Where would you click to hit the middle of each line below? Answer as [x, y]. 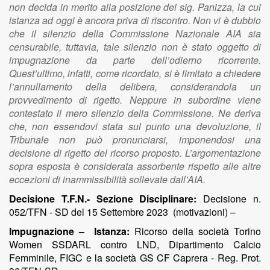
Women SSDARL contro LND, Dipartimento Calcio [135, 244]
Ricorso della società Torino [198, 231]
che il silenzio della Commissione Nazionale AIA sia [135, 33]
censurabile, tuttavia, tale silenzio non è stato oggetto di [135, 47]
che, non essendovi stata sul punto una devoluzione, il [135, 126]
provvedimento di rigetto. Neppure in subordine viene [135, 100]
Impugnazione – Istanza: [69, 231]
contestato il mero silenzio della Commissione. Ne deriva [135, 113]
